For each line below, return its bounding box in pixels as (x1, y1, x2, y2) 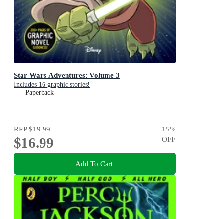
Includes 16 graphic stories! (14, 81, 90, 88)
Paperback (25, 89, 54, 97)
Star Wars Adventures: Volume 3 (14, 71, 120, 80)
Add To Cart (75, 159, 113, 168)
